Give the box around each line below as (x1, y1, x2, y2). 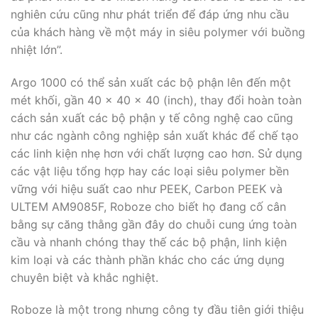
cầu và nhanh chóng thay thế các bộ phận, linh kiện (11, 234, 287, 249)
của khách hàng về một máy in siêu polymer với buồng (11, 24, 305, 39)
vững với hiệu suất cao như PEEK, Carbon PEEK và (11, 181, 283, 196)
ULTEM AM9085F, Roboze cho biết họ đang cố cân (11, 199, 286, 214)
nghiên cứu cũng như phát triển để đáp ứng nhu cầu (11, 6, 289, 21)
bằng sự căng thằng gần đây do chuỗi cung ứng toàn (11, 216, 297, 231)
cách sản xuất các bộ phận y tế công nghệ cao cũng (11, 110, 293, 125)
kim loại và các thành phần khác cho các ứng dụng (11, 252, 285, 267)
